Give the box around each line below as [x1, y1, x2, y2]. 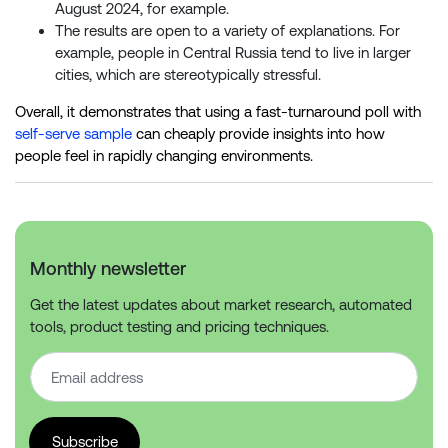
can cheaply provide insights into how [132, 125, 385, 143]
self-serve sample [15, 125, 132, 143]
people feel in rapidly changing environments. [15, 147, 313, 165]
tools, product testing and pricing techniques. [30, 318, 329, 336]
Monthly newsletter [30, 258, 186, 280]
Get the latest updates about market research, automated [30, 296, 412, 314]
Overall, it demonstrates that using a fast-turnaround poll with [15, 103, 421, 121]
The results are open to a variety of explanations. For [55, 22, 400, 40]
